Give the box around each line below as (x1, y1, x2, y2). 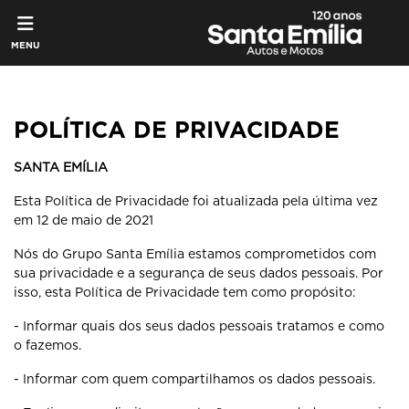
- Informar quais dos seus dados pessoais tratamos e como (14, 319, 384, 333)
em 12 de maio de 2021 (14, 213, 153, 227)
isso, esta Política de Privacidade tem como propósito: (14, 285, 356, 299)
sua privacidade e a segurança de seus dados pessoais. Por (14, 266, 383, 280)
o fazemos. (14, 338, 81, 352)
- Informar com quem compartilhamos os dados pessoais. (14, 372, 375, 386)
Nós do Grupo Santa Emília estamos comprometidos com (14, 246, 376, 261)
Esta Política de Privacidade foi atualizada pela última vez (14, 194, 378, 208)
